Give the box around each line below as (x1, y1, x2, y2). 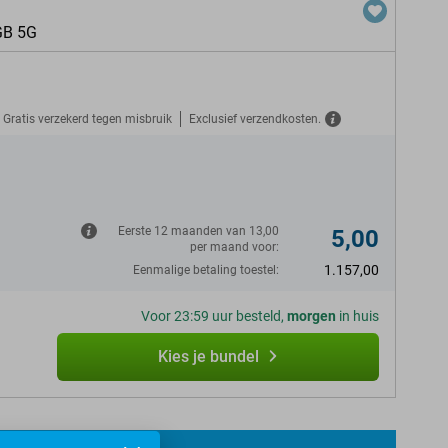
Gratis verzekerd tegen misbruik (3, 111, 172, 126)
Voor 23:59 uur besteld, (141, 308, 287, 324)
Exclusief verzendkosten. (189, 111, 321, 126)
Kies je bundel (157, 347, 259, 366)
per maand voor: (190, 240, 279, 254)
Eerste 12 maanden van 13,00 (118, 224, 279, 238)
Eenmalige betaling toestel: (133, 263, 279, 277)
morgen (287, 308, 336, 324)
